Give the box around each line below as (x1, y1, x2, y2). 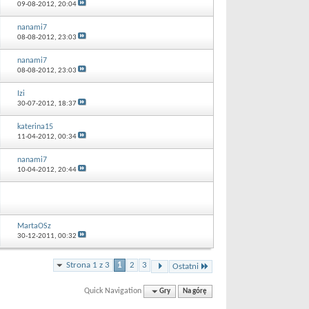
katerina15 (17, 122, 53, 131)
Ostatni (172, 261, 199, 271)
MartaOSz (17, 221, 51, 230)
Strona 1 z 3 (66, 260, 110, 270)
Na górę (183, 287, 208, 295)
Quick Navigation (84, 286, 142, 295)
